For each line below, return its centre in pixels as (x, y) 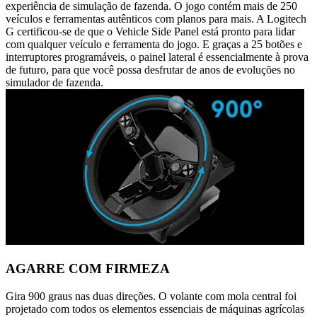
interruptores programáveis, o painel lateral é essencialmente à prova (157, 57)
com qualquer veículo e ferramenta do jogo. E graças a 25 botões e (154, 45)
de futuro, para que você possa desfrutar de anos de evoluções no (150, 70)
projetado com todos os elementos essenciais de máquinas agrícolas (155, 309)
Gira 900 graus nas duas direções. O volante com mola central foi (151, 296)
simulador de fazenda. (54, 83)
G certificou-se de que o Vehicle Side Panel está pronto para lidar (150, 32)
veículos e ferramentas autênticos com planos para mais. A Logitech (156, 19)
